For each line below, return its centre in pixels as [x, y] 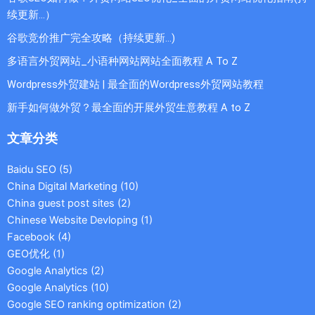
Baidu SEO [32, 170]
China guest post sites [61, 204]
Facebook [31, 237]
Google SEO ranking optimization [86, 305]
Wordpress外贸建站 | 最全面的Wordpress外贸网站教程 [135, 85]
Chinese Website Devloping [72, 220]
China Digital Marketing [62, 187]
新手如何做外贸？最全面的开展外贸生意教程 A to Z [129, 108]
